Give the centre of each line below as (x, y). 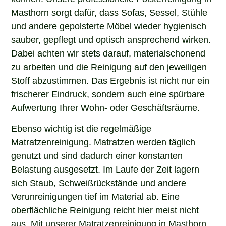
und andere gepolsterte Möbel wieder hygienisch (109, 25)
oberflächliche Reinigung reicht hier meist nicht (105, 209)
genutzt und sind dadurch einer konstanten (97, 155)
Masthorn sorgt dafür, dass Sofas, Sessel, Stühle (109, 11)
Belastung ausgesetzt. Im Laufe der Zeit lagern (105, 168)
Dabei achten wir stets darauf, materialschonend (108, 52)
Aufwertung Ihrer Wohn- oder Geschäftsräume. (106, 107)
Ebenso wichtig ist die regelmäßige (81, 127)
